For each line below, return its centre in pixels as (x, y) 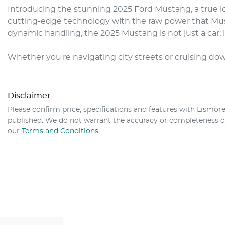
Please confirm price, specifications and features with (102, 110)
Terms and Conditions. (61, 131)
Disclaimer (29, 96)
